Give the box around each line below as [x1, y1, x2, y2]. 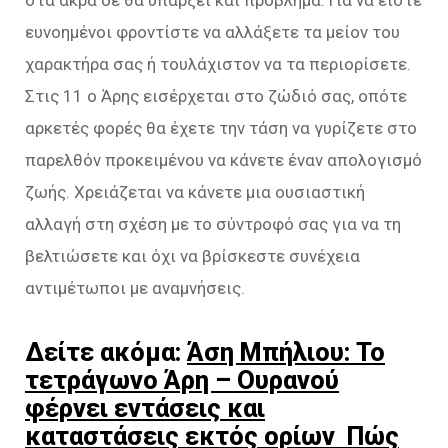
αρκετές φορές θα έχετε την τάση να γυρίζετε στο [25, 117, 417, 138]
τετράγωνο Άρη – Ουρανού [25, 364, 339, 395]
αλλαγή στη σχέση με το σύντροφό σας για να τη [25, 213, 401, 234]
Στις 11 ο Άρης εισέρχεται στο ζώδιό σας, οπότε [25, 85, 407, 106]
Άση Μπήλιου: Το [187, 336, 385, 367]
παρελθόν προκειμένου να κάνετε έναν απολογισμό [25, 149, 422, 170]
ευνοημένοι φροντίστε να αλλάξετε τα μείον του [25, 21, 400, 42]
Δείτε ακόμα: [25, 336, 187, 367]
